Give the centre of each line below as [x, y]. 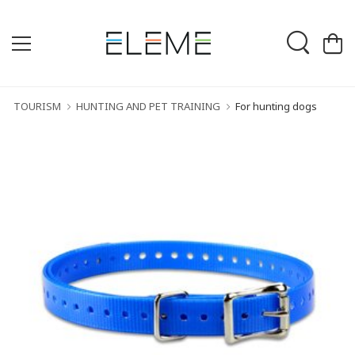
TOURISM [37, 106]
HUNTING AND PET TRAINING [148, 106]
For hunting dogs [276, 106]
